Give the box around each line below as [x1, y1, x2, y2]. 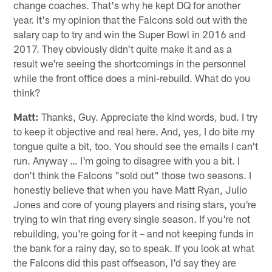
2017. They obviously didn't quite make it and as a [13, 42, 233, 55]
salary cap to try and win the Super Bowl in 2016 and [13, 27, 246, 40]
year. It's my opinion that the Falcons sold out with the [13, 13, 248, 25]
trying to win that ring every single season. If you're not [13, 212, 251, 225]
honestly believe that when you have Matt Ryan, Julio [13, 183, 248, 195]
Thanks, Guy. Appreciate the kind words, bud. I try [39, 110, 258, 123]
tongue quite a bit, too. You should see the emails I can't [13, 139, 259, 152]
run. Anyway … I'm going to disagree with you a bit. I [13, 154, 240, 166]
